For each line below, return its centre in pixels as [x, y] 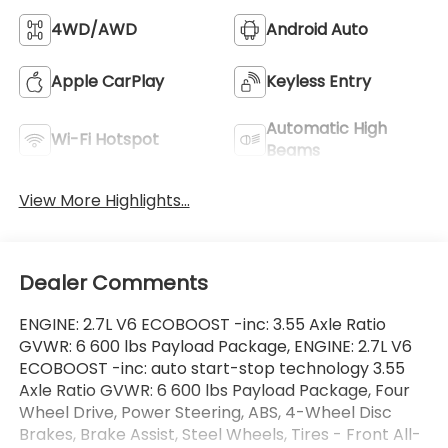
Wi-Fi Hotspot [104, 140]
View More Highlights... [104, 201]
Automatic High [326, 129]
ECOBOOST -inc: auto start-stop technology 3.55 [211, 368]
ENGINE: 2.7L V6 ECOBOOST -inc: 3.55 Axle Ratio [202, 324]
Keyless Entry [318, 82]
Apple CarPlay [107, 82]
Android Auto [317, 30]
